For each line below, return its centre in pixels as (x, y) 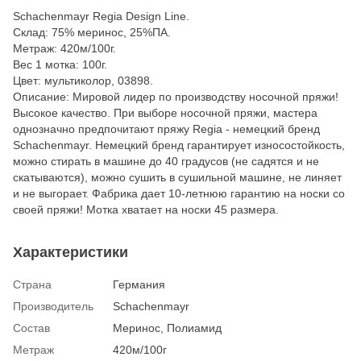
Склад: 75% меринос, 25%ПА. (92, 32)
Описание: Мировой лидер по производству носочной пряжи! (176, 96)
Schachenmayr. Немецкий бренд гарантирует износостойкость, (179, 145)
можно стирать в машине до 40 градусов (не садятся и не (166, 161)
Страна (32, 284)
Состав (31, 328)
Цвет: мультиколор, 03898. (83, 80)
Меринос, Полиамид (167, 328)
